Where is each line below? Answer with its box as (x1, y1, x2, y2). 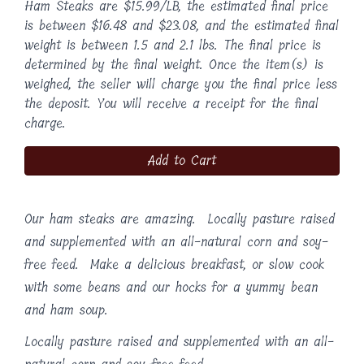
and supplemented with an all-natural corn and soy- (24, 231, 328, 253)
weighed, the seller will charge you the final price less (24, 73, 337, 96)
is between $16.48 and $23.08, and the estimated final (24, 15, 339, 37)
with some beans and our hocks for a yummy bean (24, 276, 318, 299)
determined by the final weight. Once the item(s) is (24, 54, 323, 76)
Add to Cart (148, 149, 216, 172)
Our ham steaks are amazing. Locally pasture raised (24, 208, 335, 231)
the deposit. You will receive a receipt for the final (24, 93, 318, 115)
